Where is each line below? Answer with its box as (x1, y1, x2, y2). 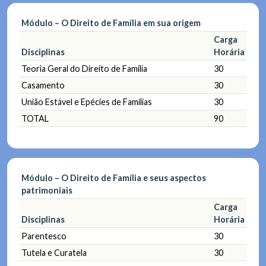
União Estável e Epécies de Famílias (21, 96, 152, 107)
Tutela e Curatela (21, 247, 87, 258)
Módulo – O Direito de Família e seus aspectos (21, 172, 206, 183)
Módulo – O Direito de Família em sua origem (21, 17, 201, 28)
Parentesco (21, 230, 66, 241)
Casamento (21, 80, 65, 90)
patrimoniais (21, 185, 72, 195)
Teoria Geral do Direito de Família (21, 63, 147, 74)
